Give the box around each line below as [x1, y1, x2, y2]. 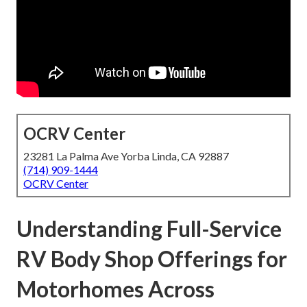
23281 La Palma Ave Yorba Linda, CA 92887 [23, 149, 229, 163]
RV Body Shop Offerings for [16, 245, 287, 273]
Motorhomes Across [16, 275, 214, 303]
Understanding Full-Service [16, 215, 282, 243]
